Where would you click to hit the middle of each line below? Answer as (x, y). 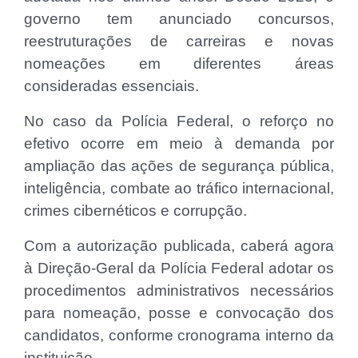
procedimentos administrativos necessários (179, 291)
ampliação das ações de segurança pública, (179, 166)
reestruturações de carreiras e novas (179, 42)
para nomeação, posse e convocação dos (179, 313)
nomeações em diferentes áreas (179, 64)
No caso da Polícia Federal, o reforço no (179, 121)
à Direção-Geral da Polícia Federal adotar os (179, 268)
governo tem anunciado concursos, (179, 19)
